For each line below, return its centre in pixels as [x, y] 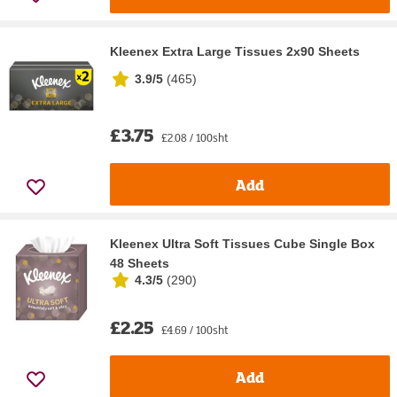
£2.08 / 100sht [195, 138]
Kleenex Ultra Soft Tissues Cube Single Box [242, 244]
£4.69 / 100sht [195, 330]
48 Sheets [140, 264]
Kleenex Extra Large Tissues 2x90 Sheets [235, 52]
